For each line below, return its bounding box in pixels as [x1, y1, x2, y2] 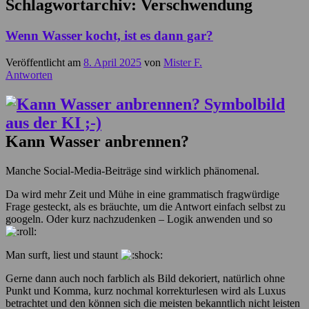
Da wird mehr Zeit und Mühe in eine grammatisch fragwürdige [6, 188, 279, 200]
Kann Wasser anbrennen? [6, 132, 189, 150]
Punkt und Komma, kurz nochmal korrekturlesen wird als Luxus [6, 284, 286, 297]
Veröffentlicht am [6, 56, 83, 68]
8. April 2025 [83, 56, 141, 68]
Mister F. [163, 56, 202, 68]
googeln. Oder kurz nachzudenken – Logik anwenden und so [6, 212, 272, 225]
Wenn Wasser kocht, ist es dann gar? [6, 28, 213, 43]
